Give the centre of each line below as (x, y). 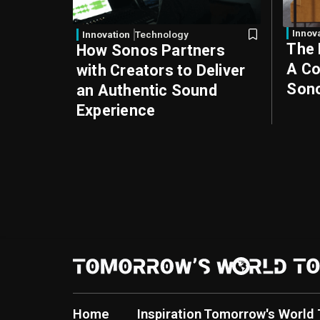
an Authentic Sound (147, 91)
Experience (116, 111)
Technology (162, 35)
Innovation (106, 35)
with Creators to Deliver (161, 71)
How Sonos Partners (151, 51)
